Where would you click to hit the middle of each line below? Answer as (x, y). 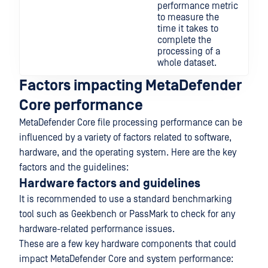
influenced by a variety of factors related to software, (125, 138)
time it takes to (188, 29)
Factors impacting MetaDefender (130, 86)
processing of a (189, 51)
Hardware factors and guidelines (110, 184)
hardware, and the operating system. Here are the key (128, 153)
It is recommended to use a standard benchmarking (126, 199)
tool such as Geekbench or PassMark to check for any (127, 214)
